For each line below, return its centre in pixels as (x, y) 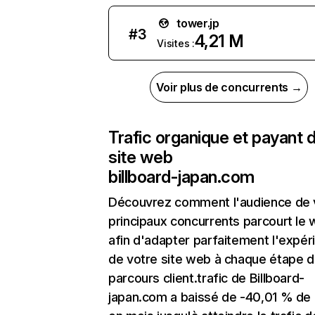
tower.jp (198, 23)
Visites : (176, 43)
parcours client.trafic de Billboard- (207, 278)
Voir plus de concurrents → (229, 87)
